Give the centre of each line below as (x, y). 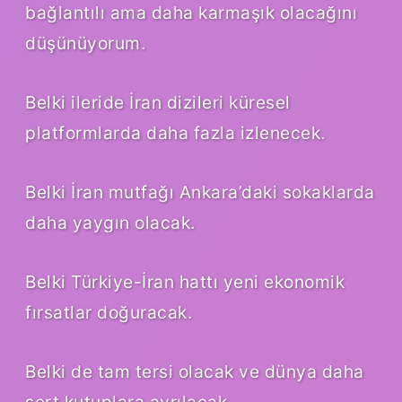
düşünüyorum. (85, 44)
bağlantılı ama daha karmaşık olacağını (191, 13)
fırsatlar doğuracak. (109, 313)
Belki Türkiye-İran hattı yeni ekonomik (185, 282)
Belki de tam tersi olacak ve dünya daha (195, 372)
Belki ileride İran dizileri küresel (158, 103)
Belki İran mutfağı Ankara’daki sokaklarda (200, 192)
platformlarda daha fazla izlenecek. (175, 133)
